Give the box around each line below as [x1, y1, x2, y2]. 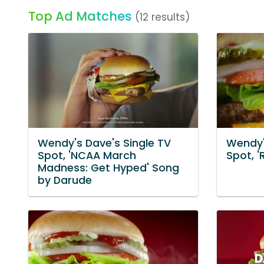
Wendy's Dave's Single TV [38, 136, 171, 151]
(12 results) [135, 10, 190, 24]
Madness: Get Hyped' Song [38, 161, 179, 176]
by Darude [38, 173, 92, 188]
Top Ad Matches [28, 8, 132, 25]
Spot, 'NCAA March [38, 148, 136, 163]
